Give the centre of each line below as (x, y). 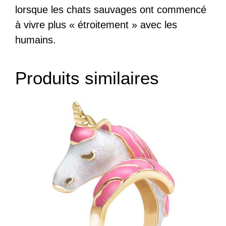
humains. (36, 40)
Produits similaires (87, 78)
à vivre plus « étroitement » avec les (96, 24)
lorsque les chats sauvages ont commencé (111, 9)
